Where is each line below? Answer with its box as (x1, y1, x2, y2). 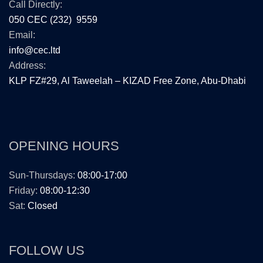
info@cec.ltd (9, 45, 60, 55)
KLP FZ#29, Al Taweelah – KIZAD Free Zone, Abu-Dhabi (9, 75, 246, 86)
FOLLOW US (9, 242, 85, 258)
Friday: (9, 185, 38, 195)
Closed (28, 200, 58, 211)
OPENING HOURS (9, 138, 119, 153)
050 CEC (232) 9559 (9, 14, 97, 25)
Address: (9, 60, 46, 70)
